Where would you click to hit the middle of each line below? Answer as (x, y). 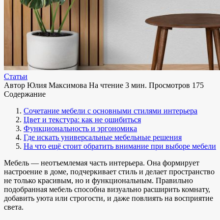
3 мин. (135, 85)
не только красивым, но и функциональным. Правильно (98, 180)
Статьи (16, 76)
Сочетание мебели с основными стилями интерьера (110, 110)
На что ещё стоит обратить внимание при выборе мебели (120, 146)
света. (14, 207)
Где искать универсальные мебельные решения (103, 137)
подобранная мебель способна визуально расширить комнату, (107, 189)
